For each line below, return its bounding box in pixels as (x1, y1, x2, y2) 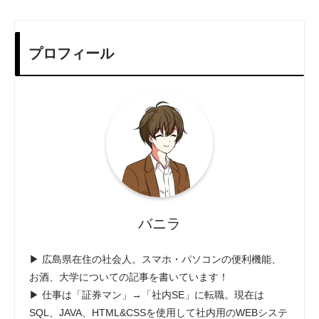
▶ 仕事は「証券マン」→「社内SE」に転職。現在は (29, 288, 264, 300)
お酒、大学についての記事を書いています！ (29, 271, 229, 283)
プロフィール (28, 45, 114, 61)
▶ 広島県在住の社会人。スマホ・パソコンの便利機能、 (29, 253, 281, 265)
